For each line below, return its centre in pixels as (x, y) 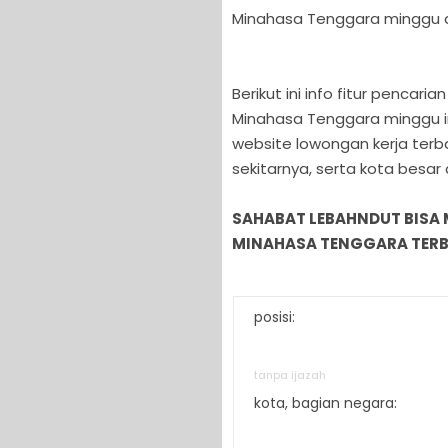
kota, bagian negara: (325, 403)
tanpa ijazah (290, 375)
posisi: (274, 317)
